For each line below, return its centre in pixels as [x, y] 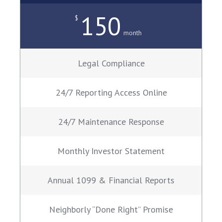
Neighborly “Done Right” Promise [111, 210]
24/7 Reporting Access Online [111, 93]
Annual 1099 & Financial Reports [111, 180]
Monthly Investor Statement [111, 151]
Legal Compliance [111, 63]
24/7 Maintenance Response [111, 122]
